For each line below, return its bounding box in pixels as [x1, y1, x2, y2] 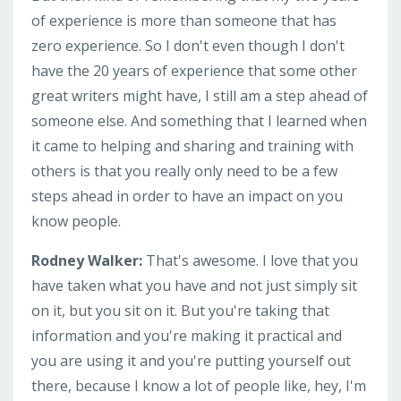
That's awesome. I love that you [146, 250, 358, 270]
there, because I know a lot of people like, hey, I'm [31, 375, 366, 396]
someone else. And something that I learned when [31, 110, 367, 131]
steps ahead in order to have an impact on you [31, 185, 343, 206]
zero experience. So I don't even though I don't [31, 35, 345, 55]
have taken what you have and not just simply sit [31, 275, 357, 295]
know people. [31, 210, 124, 231]
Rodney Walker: [31, 250, 146, 270]
